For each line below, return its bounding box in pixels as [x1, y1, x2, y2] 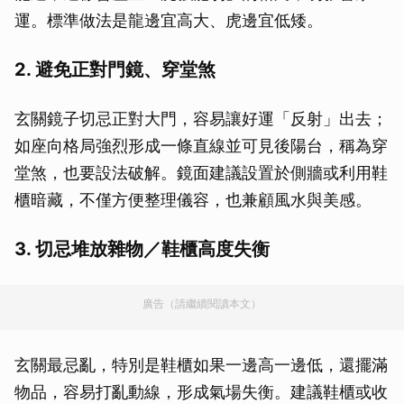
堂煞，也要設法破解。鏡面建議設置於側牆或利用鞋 [14, 162, 388, 182]
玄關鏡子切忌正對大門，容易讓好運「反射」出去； [14, 108, 388, 128]
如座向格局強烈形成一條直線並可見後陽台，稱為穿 [14, 135, 388, 155]
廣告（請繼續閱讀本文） [142, 296, 262, 310]
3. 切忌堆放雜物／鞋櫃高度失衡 [14, 237, 270, 260]
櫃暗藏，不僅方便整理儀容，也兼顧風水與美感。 [14, 189, 372, 209]
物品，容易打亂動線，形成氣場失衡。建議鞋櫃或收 [14, 381, 388, 401]
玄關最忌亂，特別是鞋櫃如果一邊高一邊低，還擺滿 [14, 354, 388, 374]
